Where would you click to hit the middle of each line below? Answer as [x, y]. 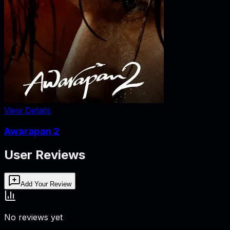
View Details [27, 111]
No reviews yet [33, 217]
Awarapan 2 [32, 131]
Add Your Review [46, 184]
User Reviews [45, 155]
